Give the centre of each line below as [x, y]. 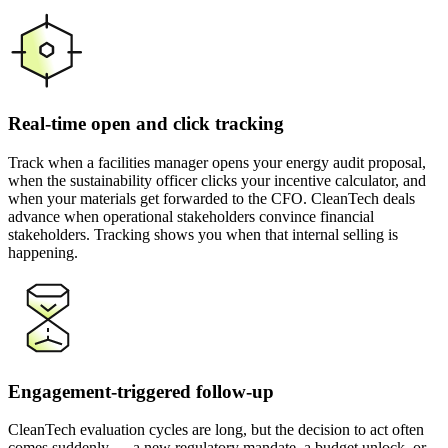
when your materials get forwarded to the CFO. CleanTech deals [211, 198]
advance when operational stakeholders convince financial [191, 216]
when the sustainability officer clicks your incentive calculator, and [217, 180]
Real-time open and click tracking [146, 124]
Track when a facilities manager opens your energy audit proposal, [217, 162]
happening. [43, 252]
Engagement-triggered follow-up [141, 391]
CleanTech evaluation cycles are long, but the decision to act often [216, 430]
